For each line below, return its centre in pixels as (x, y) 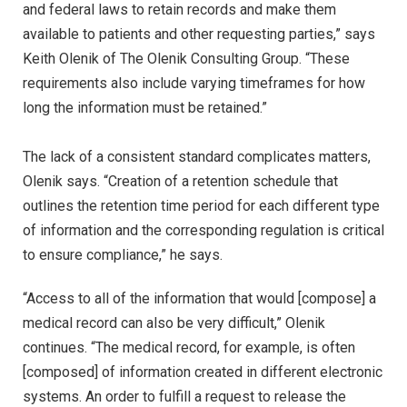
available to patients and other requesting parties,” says (199, 35)
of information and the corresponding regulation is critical (203, 231)
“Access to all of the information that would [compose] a (199, 299)
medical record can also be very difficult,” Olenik (174, 323)
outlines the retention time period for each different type (201, 206)
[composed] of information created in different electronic (203, 372)
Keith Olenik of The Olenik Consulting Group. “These (186, 59)
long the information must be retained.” (145, 108)
